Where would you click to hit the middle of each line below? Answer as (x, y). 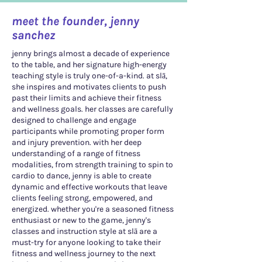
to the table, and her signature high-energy (89, 64)
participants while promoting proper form (88, 131)
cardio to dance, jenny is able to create (82, 175)
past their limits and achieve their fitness (87, 98)
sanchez (33, 35)
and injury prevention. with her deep (77, 142)
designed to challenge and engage (74, 120)
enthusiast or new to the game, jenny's (81, 220)
